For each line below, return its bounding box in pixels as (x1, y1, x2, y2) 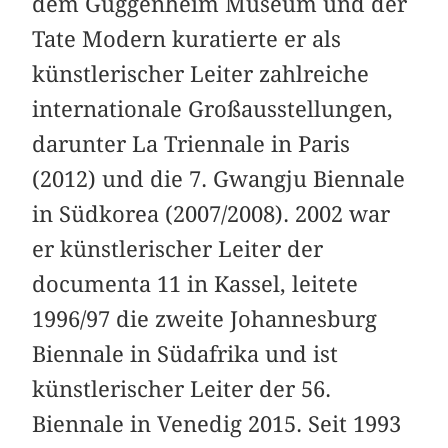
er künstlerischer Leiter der (32, 236, 324, 263)
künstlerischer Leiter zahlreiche (32, 61, 370, 88)
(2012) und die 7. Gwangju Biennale (32, 166, 406, 193)
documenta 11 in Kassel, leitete (32, 271, 359, 298)
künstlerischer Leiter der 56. (32, 376, 332, 403)
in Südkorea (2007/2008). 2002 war (32, 201, 391, 228)
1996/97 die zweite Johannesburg (32, 306, 378, 333)
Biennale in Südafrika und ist (32, 341, 339, 368)
